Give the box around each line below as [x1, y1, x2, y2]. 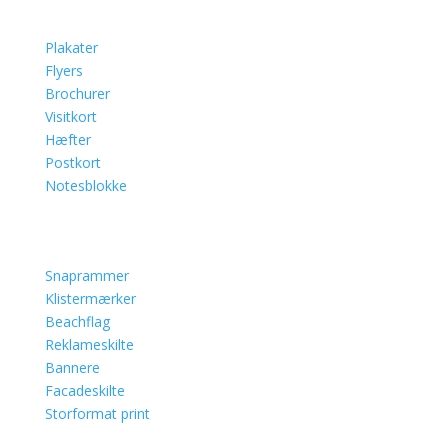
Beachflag [44, 312, 110, 332]
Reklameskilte [44, 335, 134, 355]
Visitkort [44, 107, 97, 127]
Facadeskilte [44, 381, 125, 401]
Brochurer [44, 84, 110, 104]
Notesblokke [44, 176, 127, 196]
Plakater [44, 38, 98, 58]
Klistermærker [44, 289, 136, 309]
